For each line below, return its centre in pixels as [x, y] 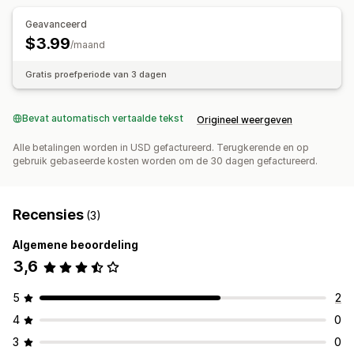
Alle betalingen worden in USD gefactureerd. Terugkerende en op [161, 148]
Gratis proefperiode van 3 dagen [96, 75]
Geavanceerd [56, 24]
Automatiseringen [62, 18]
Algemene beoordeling [75, 245]
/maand [88, 45]
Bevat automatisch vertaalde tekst [103, 119]
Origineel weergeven [245, 120]
